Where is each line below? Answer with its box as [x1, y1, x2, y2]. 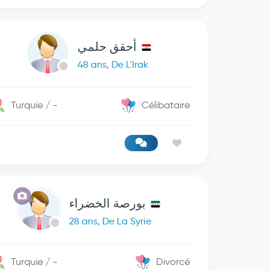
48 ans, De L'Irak [77, 59, 149, 70]
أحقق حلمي [77, 39, 137, 54]
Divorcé [156, 256, 191, 267]
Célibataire [142, 99, 191, 111]
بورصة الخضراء [68, 196, 146, 211]
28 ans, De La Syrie [68, 215, 151, 227]
